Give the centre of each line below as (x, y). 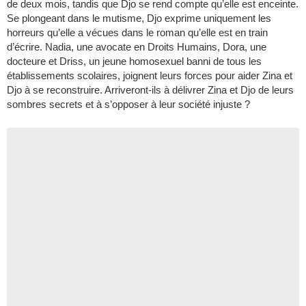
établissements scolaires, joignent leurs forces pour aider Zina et (150, 75)
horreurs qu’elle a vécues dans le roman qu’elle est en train (137, 32)
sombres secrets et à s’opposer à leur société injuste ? (128, 104)
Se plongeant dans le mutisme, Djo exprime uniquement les (139, 18)
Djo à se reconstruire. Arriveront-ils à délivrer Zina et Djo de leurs (150, 90)
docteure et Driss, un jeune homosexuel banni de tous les (134, 61)
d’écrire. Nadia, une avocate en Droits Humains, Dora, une (137, 47)
